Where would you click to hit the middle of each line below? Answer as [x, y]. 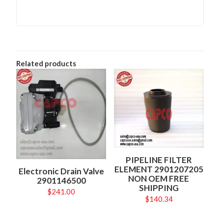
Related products [46, 64]
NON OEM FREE [159, 179]
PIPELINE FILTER [159, 160]
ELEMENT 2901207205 [159, 169]
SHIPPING [159, 188]
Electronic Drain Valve [61, 171]
